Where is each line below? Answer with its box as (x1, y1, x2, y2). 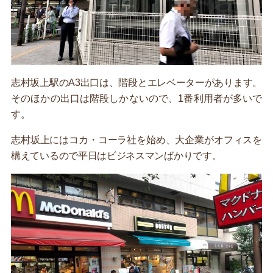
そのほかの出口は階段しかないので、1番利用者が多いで (11, 93, 262, 104)
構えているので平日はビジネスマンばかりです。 (11, 151, 222, 161)
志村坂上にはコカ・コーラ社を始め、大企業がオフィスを (11, 135, 262, 146)
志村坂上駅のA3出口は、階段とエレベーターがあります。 (11, 77, 262, 88)
